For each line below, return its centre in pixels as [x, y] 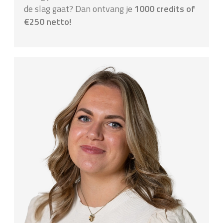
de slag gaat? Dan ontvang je [78, 9]
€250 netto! [48, 22]
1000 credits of [164, 9]
